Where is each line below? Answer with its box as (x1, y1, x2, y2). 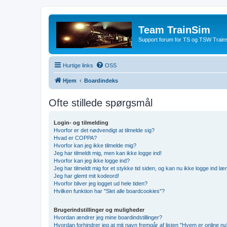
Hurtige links (63, 62, 93, 68)
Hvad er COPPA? (54, 134, 97, 141)
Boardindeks (84, 77, 118, 84)
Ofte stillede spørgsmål (49, 97, 153, 108)
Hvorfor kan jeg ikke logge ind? (54, 157, 130, 164)
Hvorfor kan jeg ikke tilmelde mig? (54, 142, 136, 148)
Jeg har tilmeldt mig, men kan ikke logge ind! (54, 149, 162, 156)
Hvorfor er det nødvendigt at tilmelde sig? (54, 127, 155, 133)
